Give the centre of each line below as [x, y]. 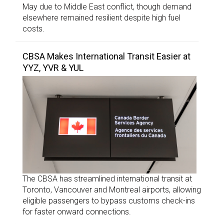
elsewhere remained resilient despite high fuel [101, 17]
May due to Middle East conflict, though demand [107, 6]
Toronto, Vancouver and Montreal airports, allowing [112, 190]
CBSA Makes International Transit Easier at [106, 56]
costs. [33, 28]
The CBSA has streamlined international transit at [107, 179]
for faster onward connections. [77, 212]
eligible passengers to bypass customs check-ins [109, 201]
